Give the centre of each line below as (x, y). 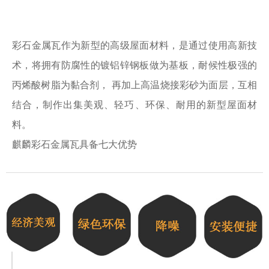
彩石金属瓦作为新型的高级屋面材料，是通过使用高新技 (134, 45)
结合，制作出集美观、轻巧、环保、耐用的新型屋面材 (134, 105)
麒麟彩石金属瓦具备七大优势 (74, 144)
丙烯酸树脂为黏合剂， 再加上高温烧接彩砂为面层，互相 (134, 85)
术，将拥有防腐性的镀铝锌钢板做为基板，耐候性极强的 (134, 65)
